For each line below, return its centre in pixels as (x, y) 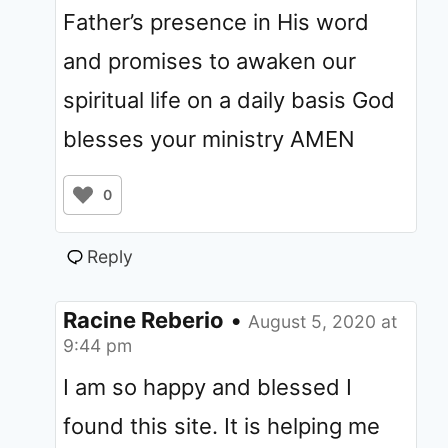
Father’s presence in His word (216, 21)
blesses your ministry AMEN (209, 138)
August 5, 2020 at (322, 321)
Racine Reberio (143, 319)
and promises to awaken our (209, 60)
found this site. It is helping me (221, 425)
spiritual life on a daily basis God (229, 99)
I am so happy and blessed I (207, 386)
